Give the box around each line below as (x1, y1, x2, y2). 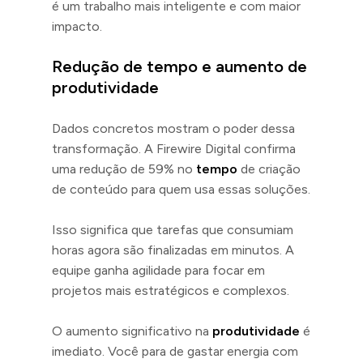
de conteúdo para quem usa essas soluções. (52, 181, 310, 197)
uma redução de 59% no (52, 160, 196, 177)
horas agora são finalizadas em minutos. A (52, 241, 294, 258)
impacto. (52, 18, 102, 34)
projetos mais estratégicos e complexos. (52, 282, 289, 298)
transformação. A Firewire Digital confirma (52, 140, 296, 156)
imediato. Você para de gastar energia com (52, 343, 298, 359)
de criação (237, 160, 301, 177)
